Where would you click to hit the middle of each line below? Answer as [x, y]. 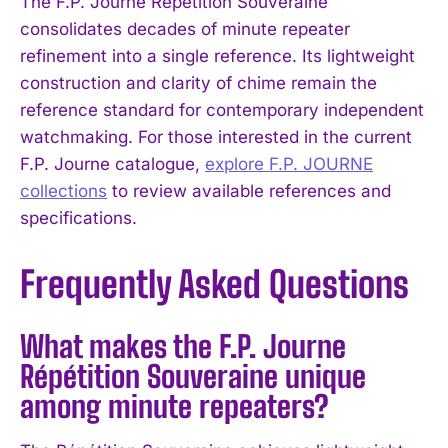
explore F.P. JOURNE [289, 163]
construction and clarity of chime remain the [198, 82]
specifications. [78, 217]
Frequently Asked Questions [214, 284]
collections [63, 190]
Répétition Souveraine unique [193, 375]
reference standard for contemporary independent [222, 109]
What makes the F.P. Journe [183, 345]
